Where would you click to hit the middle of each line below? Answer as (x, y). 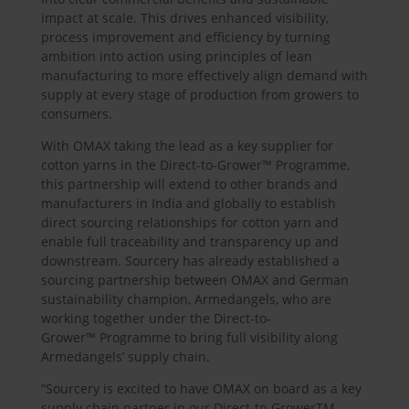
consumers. (76, 113)
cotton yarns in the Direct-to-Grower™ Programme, (195, 164)
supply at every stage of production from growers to (199, 94)
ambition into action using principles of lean (176, 56)
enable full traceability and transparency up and (189, 241)
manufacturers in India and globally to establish (188, 203)
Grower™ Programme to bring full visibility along (189, 337)
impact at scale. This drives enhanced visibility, (184, 17)
